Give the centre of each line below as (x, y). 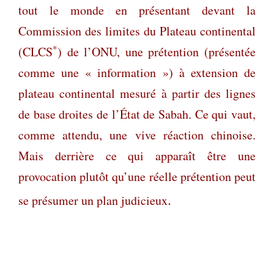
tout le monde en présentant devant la (137, 10)
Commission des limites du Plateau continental (137, 31)
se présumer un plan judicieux (93, 200)
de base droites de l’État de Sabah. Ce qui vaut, (137, 114)
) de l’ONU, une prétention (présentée (157, 51)
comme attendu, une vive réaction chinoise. (137, 135)
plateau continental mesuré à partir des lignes (137, 93)
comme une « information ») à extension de (137, 72)
